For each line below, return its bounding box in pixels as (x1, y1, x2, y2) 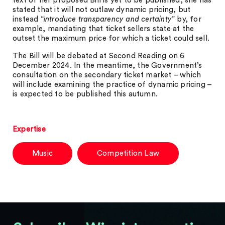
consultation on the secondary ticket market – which (13, 71, 201, 79)
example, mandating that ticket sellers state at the (13, 25, 194, 33)
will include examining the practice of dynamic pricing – (13, 81, 212, 88)
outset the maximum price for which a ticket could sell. (13, 35, 210, 42)
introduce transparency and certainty (43, 16, 172, 23)
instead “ (13, 16, 44, 23)
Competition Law (97, 150, 159, 157)
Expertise (13, 126, 46, 133)
